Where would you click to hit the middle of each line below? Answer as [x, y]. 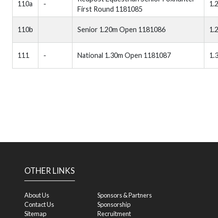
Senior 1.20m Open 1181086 [121, 29]
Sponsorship [114, 204]
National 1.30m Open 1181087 [124, 55]
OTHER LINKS [50, 171]
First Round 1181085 [110, 9]
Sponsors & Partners [125, 195]
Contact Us [39, 204]
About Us [37, 195]
